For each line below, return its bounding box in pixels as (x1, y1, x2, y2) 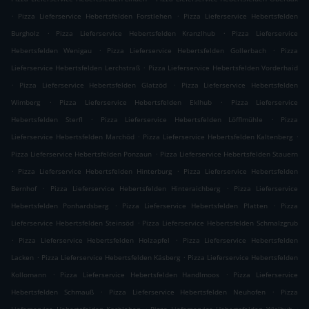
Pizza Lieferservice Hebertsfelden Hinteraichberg (50, 183, 221, 194)
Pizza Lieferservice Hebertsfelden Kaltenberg (143, 132, 293, 142)
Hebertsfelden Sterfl (11, 114, 83, 125)
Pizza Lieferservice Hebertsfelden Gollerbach (106, 46, 266, 56)
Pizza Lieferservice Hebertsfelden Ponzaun (11, 149, 152, 159)
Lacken (11, 252, 34, 263)
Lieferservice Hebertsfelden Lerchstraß (11, 63, 140, 73)
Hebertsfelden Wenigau (11, 46, 92, 56)
